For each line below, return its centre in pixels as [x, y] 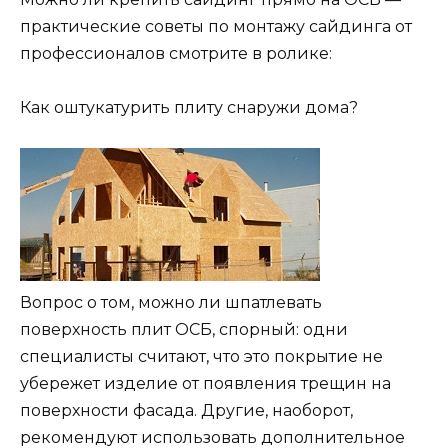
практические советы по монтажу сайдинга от [216, 27]
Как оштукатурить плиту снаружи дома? [189, 108]
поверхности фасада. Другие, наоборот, [186, 411]
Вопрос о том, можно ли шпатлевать [171, 303]
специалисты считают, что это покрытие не [201, 357]
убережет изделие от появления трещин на [205, 384]
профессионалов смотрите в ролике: [176, 54]
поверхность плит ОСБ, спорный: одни [184, 330]
